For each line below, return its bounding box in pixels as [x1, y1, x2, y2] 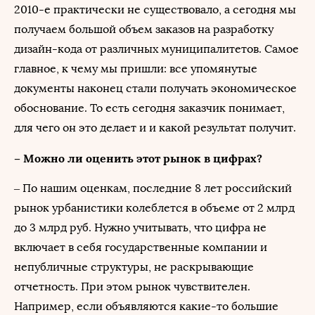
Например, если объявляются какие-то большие [14, 300, 278, 313]
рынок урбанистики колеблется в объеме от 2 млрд [14, 201, 295, 214]
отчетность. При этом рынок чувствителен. [14, 280, 250, 293]
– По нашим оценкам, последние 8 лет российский [14, 181, 292, 195]
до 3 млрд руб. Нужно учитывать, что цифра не [14, 221, 266, 234]
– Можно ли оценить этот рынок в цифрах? [14, 151, 262, 165]
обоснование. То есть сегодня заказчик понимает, [14, 101, 285, 115]
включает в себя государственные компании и [14, 240, 267, 254]
